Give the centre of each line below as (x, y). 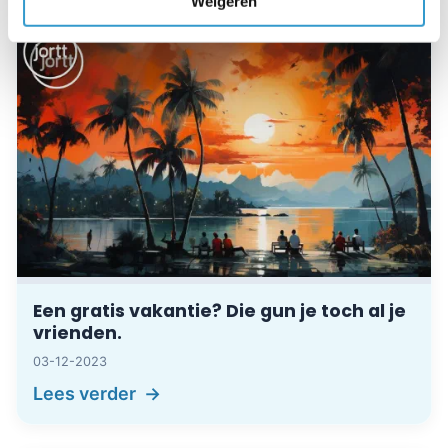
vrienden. (77, 332)
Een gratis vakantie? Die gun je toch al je (219, 310)
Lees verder (84, 393)
